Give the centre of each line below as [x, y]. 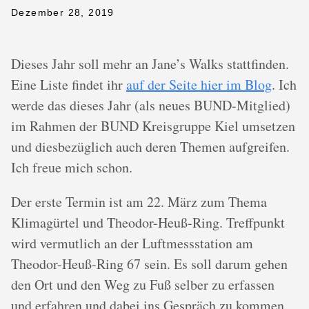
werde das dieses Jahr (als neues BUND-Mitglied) [151, 105]
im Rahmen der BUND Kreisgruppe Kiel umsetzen [153, 126]
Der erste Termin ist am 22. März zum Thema [139, 202]
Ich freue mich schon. [72, 167]
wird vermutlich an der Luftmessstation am [132, 243]
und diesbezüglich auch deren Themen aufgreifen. [150, 147]
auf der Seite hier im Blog [199, 84]
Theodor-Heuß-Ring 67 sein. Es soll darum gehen [149, 264]
